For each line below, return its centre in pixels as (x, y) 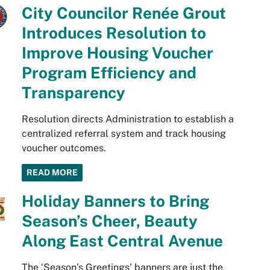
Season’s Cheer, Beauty (109, 221)
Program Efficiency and (109, 73)
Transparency (73, 93)
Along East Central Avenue (122, 241)
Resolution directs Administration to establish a (127, 119)
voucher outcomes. (64, 148)
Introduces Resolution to (114, 33)
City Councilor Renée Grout (124, 13)
